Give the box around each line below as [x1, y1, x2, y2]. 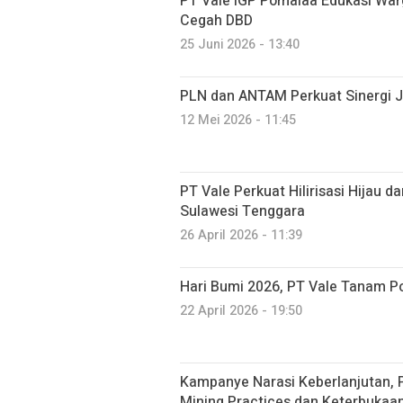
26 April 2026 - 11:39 [180, 226, 302, 245]
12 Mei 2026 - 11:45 [180, 111, 296, 130]
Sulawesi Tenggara [180, 201, 305, 222]
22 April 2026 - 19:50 [180, 301, 302, 320]
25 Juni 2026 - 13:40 [180, 35, 300, 54]
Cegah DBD [180, 10, 253, 31]
